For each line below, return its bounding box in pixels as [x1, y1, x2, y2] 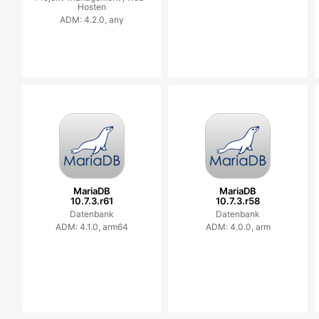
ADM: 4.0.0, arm [205, 221, 271, 232]
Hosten [77, 1, 106, 12]
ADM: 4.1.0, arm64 [55, 221, 128, 232]
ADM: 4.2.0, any [59, 14, 124, 25]
